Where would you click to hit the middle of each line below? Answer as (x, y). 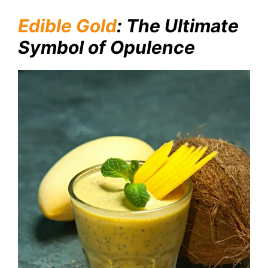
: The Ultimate (178, 26)
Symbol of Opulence (106, 48)
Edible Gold (67, 26)
